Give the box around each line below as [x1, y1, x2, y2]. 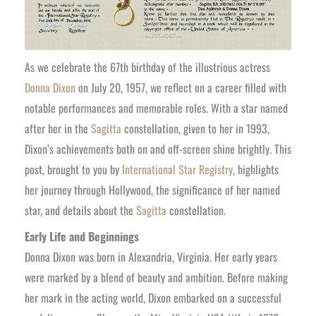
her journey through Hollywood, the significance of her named [24, 181, 280, 198]
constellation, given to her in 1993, [121, 119, 269, 137]
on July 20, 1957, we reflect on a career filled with [75, 78, 286, 96]
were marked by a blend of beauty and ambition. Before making [24, 268, 288, 286]
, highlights [232, 160, 279, 178]
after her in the [24, 119, 91, 137]
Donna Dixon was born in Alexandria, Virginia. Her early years [24, 248, 277, 265]
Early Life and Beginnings [24, 227, 139, 245]
